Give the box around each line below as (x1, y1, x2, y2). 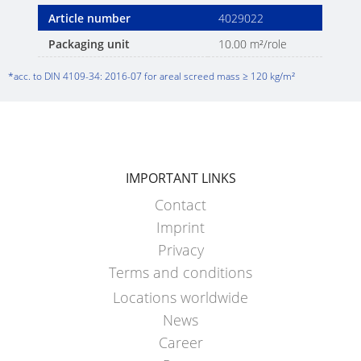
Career (158, 333, 203, 353)
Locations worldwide (113, 288, 248, 308)
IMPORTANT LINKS (125, 169, 236, 188)
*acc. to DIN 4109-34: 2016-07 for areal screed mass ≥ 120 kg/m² (8, 69, 295, 84)
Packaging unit (48, 36, 131, 52)
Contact (155, 195, 206, 215)
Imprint (156, 218, 205, 238)
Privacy (157, 240, 204, 260)
